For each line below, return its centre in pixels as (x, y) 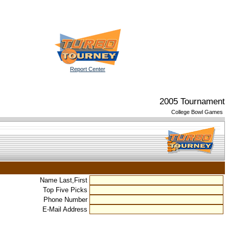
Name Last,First (65, 180)
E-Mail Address (66, 209)
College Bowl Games (197, 112)
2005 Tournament (192, 101)
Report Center (88, 69)
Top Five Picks (66, 190)
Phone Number (66, 200)
